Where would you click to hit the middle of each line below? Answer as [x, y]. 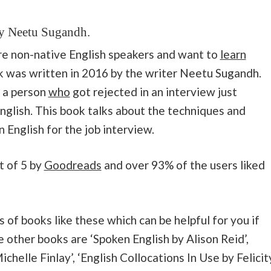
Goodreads [73, 165]
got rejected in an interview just [153, 91]
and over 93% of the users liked [183, 165]
